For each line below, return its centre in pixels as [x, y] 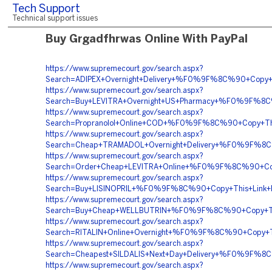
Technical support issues [55, 19]
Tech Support [46, 9]
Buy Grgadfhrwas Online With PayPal [147, 40]
